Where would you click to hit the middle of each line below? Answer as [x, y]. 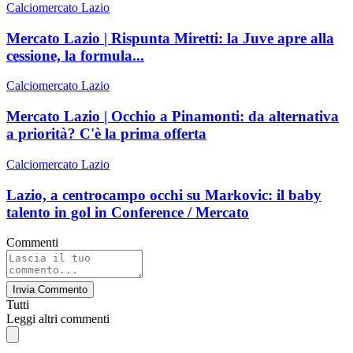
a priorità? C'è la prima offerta [106, 134]
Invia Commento [50, 290]
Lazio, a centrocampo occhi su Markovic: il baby [164, 195]
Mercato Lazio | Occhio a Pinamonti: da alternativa [173, 117]
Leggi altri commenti [58, 319]
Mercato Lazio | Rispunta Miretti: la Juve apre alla [170, 38]
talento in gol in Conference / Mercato [128, 212]
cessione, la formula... [75, 55]
